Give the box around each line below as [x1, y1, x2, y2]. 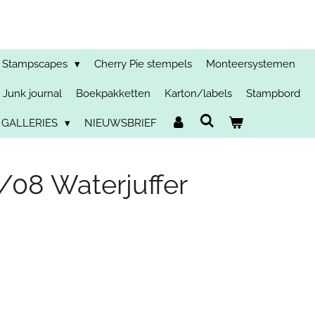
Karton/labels [165, 87, 232, 100]
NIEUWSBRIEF [84, 117, 157, 129]
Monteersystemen [206, 58, 295, 70]
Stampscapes [2, 58, 70, 70]
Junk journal [3, 87, 62, 100]
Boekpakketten [76, 87, 150, 100]
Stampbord [246, 87, 300, 100]
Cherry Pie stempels [94, 58, 192, 70]
